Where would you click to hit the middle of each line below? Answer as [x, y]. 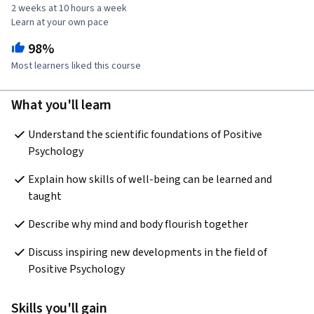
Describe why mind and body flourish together [138, 225]
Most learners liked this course [76, 66]
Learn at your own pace [60, 23]
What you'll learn [62, 105]
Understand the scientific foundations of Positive [145, 135]
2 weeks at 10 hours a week [69, 9]
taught [45, 197]
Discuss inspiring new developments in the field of [148, 253]
